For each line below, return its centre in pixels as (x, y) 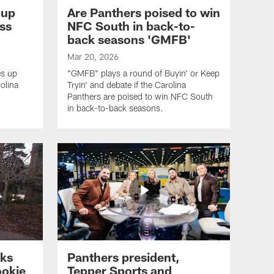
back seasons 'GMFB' (129, 39)
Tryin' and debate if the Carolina (127, 85)
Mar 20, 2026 (93, 57)
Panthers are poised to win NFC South (140, 97)
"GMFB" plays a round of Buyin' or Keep (143, 73)
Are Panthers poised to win (144, 13)
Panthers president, (124, 257)
